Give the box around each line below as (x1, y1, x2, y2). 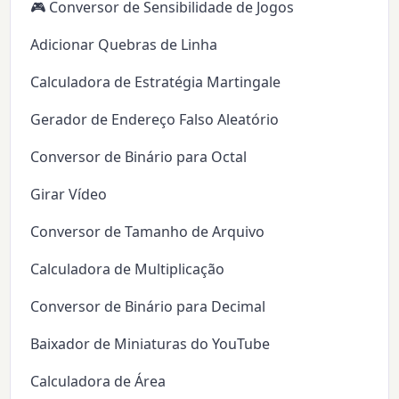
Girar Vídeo (30, 184, 108, 205)
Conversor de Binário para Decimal (30, 297, 266, 317)
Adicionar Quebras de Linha (30, 35, 218, 55)
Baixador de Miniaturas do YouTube (30, 334, 271, 354)
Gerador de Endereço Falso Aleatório (30, 110, 280, 130)
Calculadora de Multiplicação (30, 259, 225, 280)
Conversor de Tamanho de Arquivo (30, 222, 265, 242)
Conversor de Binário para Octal (30, 147, 248, 167)
